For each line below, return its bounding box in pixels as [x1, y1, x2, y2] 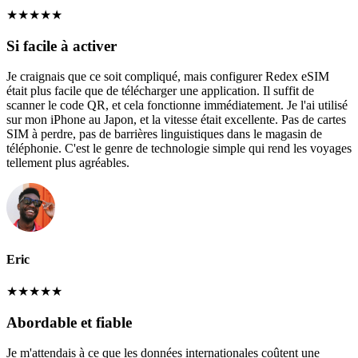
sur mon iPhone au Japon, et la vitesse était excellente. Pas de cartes [6, 113, 346, 127]
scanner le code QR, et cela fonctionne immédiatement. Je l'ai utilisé [6, 98, 348, 113]
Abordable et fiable [6, 313, 132, 331]
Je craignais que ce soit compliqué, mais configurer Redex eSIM [6, 70, 329, 84]
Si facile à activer [6, 37, 117, 54]
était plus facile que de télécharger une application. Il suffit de [6, 84, 314, 98]
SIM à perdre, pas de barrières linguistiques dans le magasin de [6, 127, 322, 141]
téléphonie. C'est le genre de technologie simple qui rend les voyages [6, 141, 352, 156]
